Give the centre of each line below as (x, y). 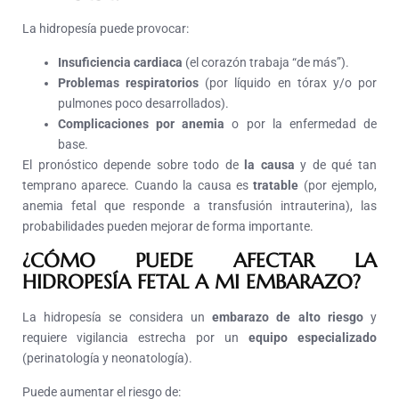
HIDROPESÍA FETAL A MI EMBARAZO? (191, 282)
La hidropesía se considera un (118, 318)
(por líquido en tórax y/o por (288, 83)
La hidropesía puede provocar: (106, 29)
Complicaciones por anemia (142, 124)
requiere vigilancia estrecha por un (135, 338)
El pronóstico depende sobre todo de (134, 165)
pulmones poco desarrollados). (143, 104)
